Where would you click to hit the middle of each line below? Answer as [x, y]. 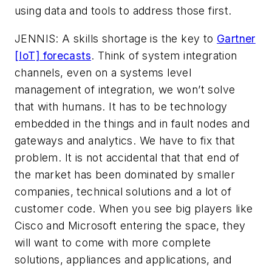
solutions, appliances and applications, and [123, 259]
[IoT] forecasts [53, 55]
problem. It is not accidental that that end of [127, 157]
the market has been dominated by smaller [125, 174]
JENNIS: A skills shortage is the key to [116, 38]
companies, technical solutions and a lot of [123, 191]
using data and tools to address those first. [123, 11]
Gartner [236, 38]
